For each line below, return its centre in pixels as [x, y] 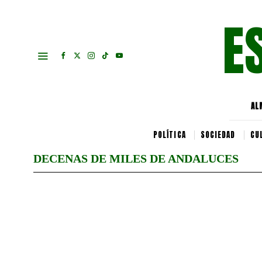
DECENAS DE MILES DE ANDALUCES [136, 158]
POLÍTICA [169, 135]
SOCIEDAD [218, 135]
